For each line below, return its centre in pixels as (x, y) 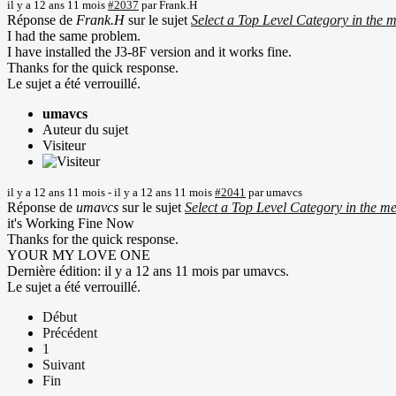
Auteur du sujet (85, 129)
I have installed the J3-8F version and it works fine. (149, 51)
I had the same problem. (74, 35)
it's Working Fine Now (71, 223)
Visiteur (64, 145)
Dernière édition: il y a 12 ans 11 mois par (125, 270)
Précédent (70, 332)
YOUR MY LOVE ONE (79, 255)
